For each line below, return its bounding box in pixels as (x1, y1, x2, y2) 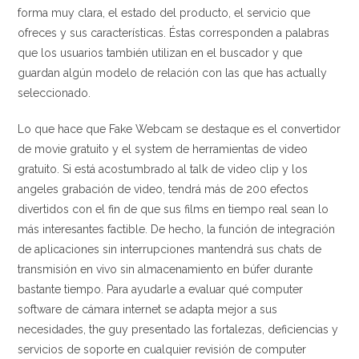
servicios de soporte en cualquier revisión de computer (18, 343, 307, 356)
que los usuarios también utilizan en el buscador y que (18, 46, 303, 59)
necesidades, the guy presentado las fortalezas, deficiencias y (18, 323, 339, 336)
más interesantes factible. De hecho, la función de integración (18, 223, 336, 236)
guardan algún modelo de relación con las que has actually (18, 67, 328, 79)
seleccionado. (18, 87, 91, 99)
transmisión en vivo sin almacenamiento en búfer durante (18, 263, 313, 276)
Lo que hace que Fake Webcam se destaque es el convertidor (18, 123, 341, 135)
